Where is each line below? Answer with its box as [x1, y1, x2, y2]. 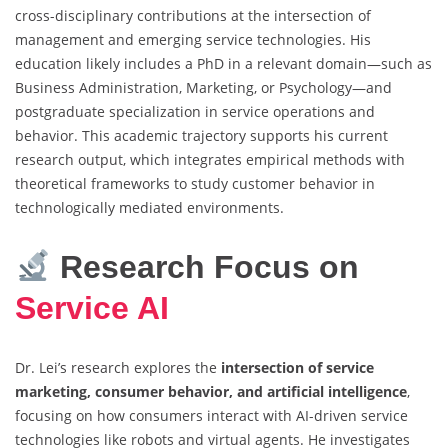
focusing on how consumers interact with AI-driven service [15, 405, 408, 425]
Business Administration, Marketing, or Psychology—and [15, 78, 392, 98]
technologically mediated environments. [15, 198, 284, 218]
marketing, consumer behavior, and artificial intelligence [15, 381, 407, 401]
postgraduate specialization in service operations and [15, 102, 375, 122]
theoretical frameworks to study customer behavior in [15, 174, 375, 194]
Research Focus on [60, 248, 360, 285]
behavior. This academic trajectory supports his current [15, 126, 388, 146]
